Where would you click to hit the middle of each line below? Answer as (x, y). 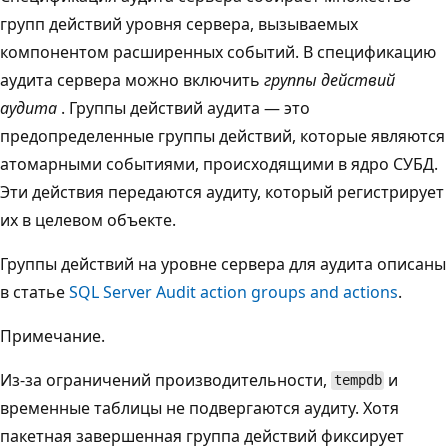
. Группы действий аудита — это (183, 107)
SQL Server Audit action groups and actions (233, 291)
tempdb (357, 380)
